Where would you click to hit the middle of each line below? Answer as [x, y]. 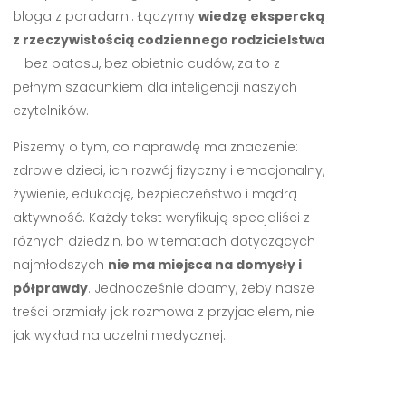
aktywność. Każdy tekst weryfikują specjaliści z [161, 217]
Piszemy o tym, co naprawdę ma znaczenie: [155, 147]
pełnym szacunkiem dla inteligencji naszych [155, 87]
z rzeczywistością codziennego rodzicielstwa [168, 40]
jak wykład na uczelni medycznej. [119, 335]
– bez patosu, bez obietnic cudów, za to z [146, 63]
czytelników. [50, 111]
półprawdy [50, 288]
